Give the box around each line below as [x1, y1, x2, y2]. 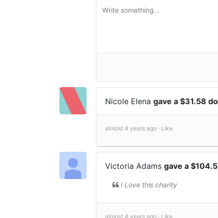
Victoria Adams [105, 161, 164, 171]
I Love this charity [121, 180, 177, 189]
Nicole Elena [105, 96, 153, 106]
